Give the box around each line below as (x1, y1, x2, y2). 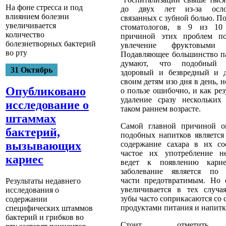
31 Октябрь (11, 66, 52, 75)
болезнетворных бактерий (6, 39, 96, 48)
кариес (6, 153, 43, 166)
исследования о (6, 186, 59, 195)
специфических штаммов (6, 204, 93, 213)
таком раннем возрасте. (121, 104, 201, 113)
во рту (6, 48, 27, 58)
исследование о (6, 98, 89, 112)
